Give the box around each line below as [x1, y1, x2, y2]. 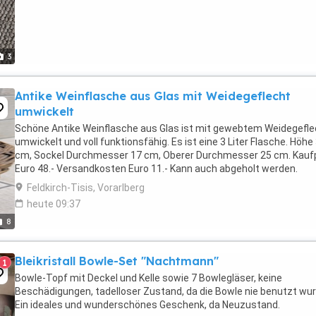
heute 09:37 [27, 198, 80, 209]
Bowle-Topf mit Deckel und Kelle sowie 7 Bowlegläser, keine [15, 272, 282, 284]
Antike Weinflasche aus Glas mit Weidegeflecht [15, 89, 291, 103]
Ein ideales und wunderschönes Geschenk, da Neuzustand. [15, 299, 280, 310]
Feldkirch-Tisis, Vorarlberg [27, 182, 145, 193]
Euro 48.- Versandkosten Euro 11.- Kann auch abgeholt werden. [15, 163, 298, 174]
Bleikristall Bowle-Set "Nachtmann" [15, 254, 219, 268]
